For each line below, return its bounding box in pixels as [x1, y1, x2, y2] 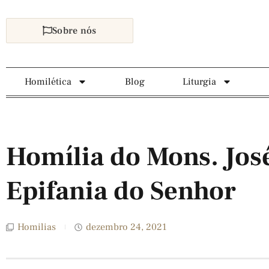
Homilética [25, 76, 72, 88]
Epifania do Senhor [6, 174, 236, 208]
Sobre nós [52, 25, 97, 37]
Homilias [17, 221, 56, 233]
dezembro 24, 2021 [86, 221, 167, 233]
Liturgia [182, 76, 216, 88]
